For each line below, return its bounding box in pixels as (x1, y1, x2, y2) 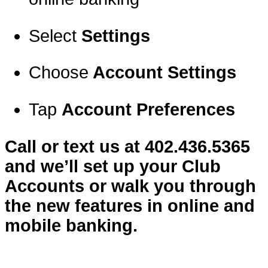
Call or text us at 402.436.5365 (5, 136, 250, 156)
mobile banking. (5, 215, 138, 235)
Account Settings (89, 63, 236, 83)
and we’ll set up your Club (5, 156, 221, 176)
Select (29, 26, 81, 45)
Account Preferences (62, 100, 235, 120)
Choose (29, 63, 89, 83)
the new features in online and (5, 196, 255, 215)
